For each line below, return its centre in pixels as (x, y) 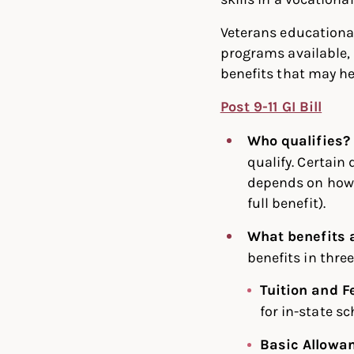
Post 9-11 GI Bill (271, 107)
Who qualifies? (298, 141)
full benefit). (286, 203)
